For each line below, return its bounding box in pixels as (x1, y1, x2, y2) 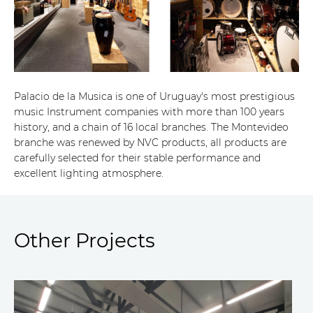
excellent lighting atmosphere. (14, 167, 163, 180)
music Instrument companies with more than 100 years (14, 105, 284, 119)
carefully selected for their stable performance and (14, 152, 261, 165)
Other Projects (14, 228, 155, 253)
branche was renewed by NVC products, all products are (14, 136, 286, 150)
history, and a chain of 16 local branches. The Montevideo (14, 121, 289, 134)
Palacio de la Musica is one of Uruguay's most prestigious (14, 90, 295, 103)
